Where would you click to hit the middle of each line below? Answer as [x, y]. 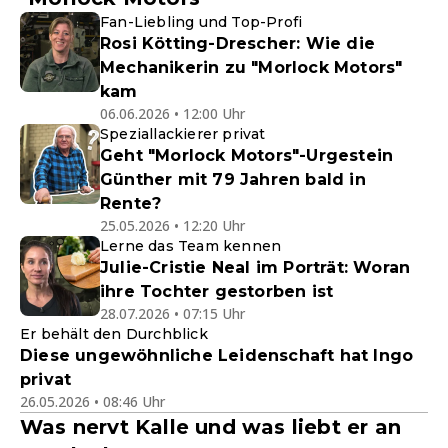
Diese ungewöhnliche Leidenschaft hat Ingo [217, 355]
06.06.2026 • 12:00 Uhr [172, 113]
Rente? [131, 203]
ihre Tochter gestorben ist [217, 291]
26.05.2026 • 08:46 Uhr [92, 401]
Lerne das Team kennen [191, 246]
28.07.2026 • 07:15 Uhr [172, 313]
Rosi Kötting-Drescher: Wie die [237, 43]
